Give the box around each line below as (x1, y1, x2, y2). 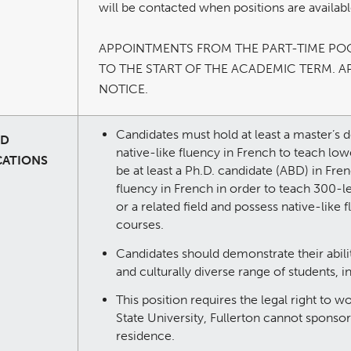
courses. (116, 216, 164, 232)
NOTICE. (99, 81, 151, 96)
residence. (116, 328, 175, 344)
